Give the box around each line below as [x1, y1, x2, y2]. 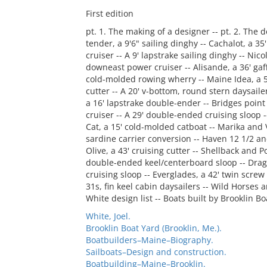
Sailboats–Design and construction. [85, 246, 226, 257]
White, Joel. [85, 210, 131, 222]
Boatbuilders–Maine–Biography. [85, 234, 213, 246]
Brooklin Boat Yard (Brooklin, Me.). [85, 222, 222, 234]
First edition [85, 8, 133, 19]
